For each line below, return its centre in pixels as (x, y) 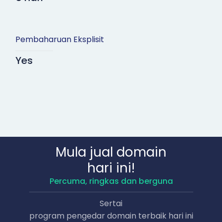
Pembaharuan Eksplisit (59, 40)
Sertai (111, 204)
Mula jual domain (111, 152)
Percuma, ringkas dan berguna (111, 181)
